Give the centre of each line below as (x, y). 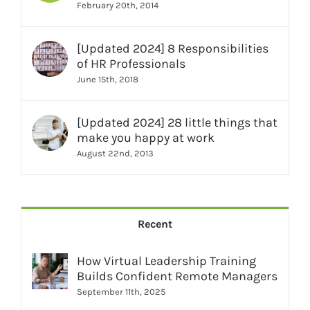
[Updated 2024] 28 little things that (177, 123)
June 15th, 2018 (108, 80)
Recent (155, 224)
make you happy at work (146, 138)
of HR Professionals (131, 64)
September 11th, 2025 (121, 292)
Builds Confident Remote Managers (177, 276)
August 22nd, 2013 (115, 154)
